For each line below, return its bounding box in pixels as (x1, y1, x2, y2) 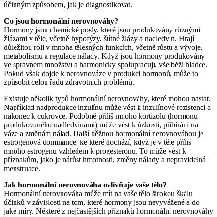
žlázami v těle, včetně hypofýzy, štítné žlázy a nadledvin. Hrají (4, 34, 194, 43)
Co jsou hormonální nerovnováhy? (4, 16, 118, 25)
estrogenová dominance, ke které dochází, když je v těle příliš (4, 138, 191, 146)
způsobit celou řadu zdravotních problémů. (4, 77, 134, 86)
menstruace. (4, 164, 40, 172)
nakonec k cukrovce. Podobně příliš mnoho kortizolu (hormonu (4, 111, 198, 120)
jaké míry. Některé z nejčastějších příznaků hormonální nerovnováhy (4, 206, 213, 215)
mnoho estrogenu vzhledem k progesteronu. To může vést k (4, 146, 186, 155)
